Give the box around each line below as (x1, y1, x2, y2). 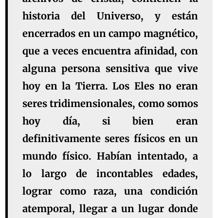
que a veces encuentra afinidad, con (22, 45, 198, 57)
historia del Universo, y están (22, 10, 198, 22)
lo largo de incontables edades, (22, 167, 198, 180)
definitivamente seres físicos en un (22, 132, 198, 145)
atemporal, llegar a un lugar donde (22, 202, 198, 215)
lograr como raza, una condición (22, 185, 198, 198)
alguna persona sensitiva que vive (22, 62, 198, 75)
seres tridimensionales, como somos (22, 97, 198, 110)
